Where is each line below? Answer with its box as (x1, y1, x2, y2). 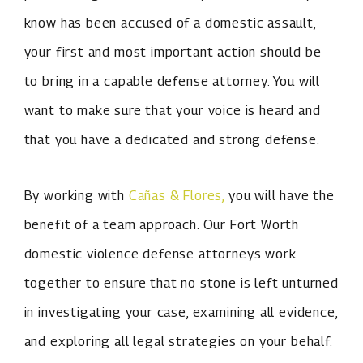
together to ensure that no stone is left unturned (23, 275, 339, 292)
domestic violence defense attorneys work (23, 246, 297, 263)
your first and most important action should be (23, 44, 322, 61)
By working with (23, 187, 129, 204)
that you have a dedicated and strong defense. (23, 131, 320, 148)
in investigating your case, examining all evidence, (23, 304, 338, 321)
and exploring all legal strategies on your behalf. (23, 333, 332, 350)
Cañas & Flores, (128, 187, 225, 204)
